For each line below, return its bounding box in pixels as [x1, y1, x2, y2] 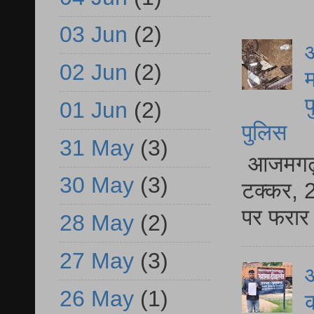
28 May [60, 210, 134, 236]
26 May [60, 285, 134, 311]
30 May [60, 172, 134, 198]
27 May [60, 247, 134, 273]
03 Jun [60, 22, 128, 48]
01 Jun [60, 97, 128, 123]
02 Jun [60, 60, 128, 86]
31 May [60, 135, 134, 161]
